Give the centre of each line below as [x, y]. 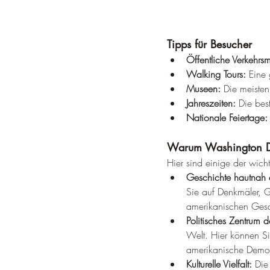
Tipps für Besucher [209, 44]
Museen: [203, 89]
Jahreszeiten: [211, 103]
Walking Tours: [216, 74]
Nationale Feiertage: [227, 118]
